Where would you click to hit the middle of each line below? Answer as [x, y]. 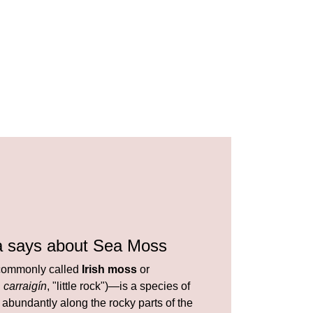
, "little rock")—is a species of [118, 286]
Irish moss [109, 269]
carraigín [25, 286]
